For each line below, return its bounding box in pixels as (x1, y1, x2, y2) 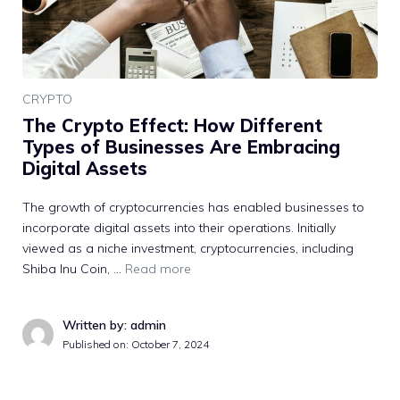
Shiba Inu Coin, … (22, 260, 125, 277)
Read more (125, 260, 191, 277)
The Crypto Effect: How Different (22, 113, 322, 137)
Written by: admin (62, 316, 166, 333)
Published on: (62, 337, 131, 351)
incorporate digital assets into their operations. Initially (22, 219, 336, 236)
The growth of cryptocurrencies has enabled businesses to (22, 198, 364, 215)
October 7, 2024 (131, 337, 209, 351)
